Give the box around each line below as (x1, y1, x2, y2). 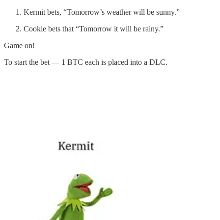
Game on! (4, 41, 35, 50)
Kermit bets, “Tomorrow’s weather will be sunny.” (24, 8, 180, 17)
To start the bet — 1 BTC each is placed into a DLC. (4, 58, 167, 67)
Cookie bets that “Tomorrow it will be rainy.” (24, 25, 164, 33)
